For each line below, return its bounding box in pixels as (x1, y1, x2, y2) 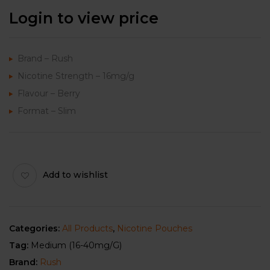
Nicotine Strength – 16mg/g (17, 70, 134, 81)
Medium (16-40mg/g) (31, 239, 122, 251)
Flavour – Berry (17, 87, 80, 99)
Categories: (9, 222, 62, 234)
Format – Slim (17, 105, 76, 116)
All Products (62, 222, 113, 234)
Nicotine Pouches (117, 222, 192, 234)
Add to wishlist (43, 169, 108, 181)
